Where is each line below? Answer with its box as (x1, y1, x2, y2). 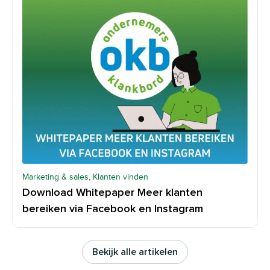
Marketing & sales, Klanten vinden (22, 172, 148, 182)
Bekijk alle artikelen (92, 247, 178, 257)
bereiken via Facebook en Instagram (22, 204, 203, 215)
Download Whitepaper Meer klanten (22, 187, 202, 199)
